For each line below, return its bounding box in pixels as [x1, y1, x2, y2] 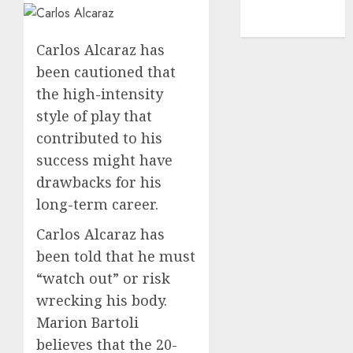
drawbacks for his [36, 173, 162, 191]
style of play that [36, 106, 152, 125]
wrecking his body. [36, 291, 167, 310]
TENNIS [248, 18, 297, 35]
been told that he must [36, 247, 195, 266]
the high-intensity [36, 84, 163, 103]
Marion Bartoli [36, 313, 139, 332]
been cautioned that [36, 62, 176, 81]
